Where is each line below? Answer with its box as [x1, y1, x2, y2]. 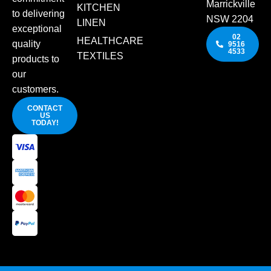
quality [12, 39, 41, 50]
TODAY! [31, 119, 59, 128]
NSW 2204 [206, 14, 253, 25]
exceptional [12, 24, 62, 34]
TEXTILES [77, 51, 123, 62]
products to [12, 54, 59, 65]
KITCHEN [77, 2, 120, 13]
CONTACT [27, 104, 62, 113]
